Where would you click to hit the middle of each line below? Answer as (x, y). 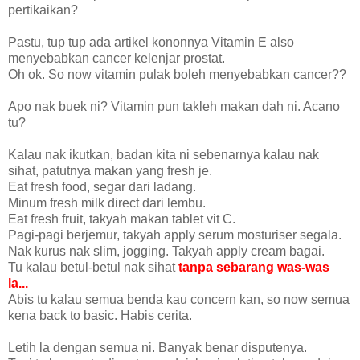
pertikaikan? (43, 10)
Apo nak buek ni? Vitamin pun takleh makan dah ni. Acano (174, 106)
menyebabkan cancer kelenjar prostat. (117, 58)
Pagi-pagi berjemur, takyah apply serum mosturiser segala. (175, 235)
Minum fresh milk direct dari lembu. (107, 202)
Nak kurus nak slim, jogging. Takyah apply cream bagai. (166, 251)
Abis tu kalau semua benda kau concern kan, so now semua (179, 299)
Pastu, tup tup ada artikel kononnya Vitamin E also (151, 42)
